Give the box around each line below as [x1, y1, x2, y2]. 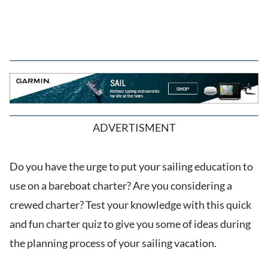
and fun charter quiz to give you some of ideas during [10, 217, 251, 231]
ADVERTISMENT [92, 121, 176, 135]
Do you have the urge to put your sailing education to [10, 160, 253, 173]
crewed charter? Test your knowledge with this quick [10, 198, 251, 212]
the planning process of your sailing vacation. [10, 236, 217, 250]
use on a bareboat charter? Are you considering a [10, 179, 232, 193]
